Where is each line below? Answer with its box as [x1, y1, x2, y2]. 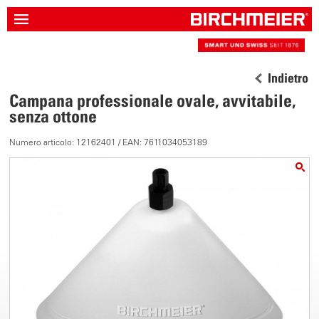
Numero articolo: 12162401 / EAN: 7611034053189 [9, 137, 208, 147]
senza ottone [9, 106, 98, 126]
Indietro [268, 70, 308, 85]
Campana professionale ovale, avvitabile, [9, 90, 296, 110]
